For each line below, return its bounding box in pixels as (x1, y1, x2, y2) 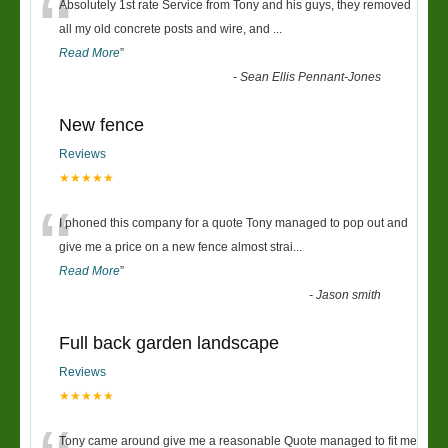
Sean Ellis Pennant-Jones (240, 70, 382, 84)
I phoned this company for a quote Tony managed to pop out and (59, 216, 408, 230)
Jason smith (316, 288, 382, 302)
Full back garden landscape (59, 333, 279, 353)
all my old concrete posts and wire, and (59, 22, 273, 36)
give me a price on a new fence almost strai (59, 240, 293, 254)
